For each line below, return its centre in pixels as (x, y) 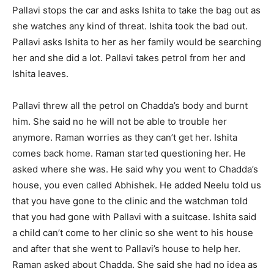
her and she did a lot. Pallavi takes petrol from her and (129, 58)
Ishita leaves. (40, 74)
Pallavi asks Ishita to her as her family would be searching (137, 42)
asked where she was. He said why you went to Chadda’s (135, 169)
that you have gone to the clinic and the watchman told (130, 201)
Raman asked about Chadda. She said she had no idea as (135, 265)
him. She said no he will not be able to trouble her (120, 121)
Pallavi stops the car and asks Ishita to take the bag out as (136, 10)
